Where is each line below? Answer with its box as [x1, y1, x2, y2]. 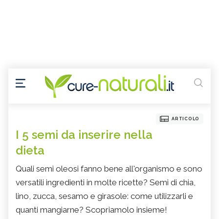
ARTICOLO [172, 116, 199, 122]
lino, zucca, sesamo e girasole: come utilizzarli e [16, 191, 193, 201]
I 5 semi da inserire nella [16, 128, 153, 142]
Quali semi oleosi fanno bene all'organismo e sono [16, 164, 202, 174]
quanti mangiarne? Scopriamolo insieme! [16, 205, 167, 215]
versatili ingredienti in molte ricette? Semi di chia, [16, 177, 196, 188]
